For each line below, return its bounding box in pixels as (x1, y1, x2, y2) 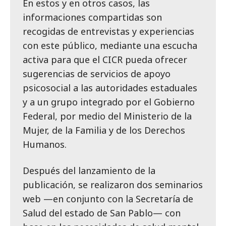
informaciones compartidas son (23, 11, 162, 24)
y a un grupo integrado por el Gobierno (23, 96, 195, 108)
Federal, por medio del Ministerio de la (23, 110, 192, 123)
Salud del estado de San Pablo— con (23, 207, 181, 219)
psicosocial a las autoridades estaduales (23, 82, 197, 94)
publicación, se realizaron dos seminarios (23, 179, 203, 191)
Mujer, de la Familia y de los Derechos (23, 124, 185, 137)
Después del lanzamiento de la (23, 164, 155, 177)
